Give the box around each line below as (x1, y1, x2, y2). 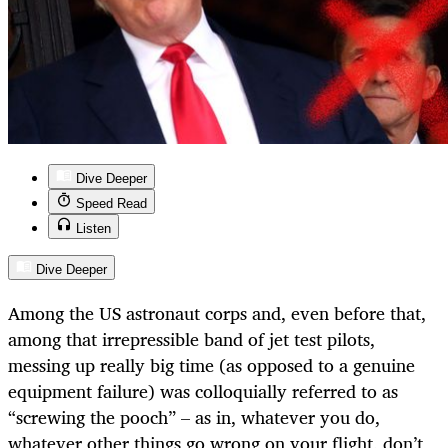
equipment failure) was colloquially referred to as (8, 376, 398, 407)
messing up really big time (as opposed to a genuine (8, 350, 415, 381)
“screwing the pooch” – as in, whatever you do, (8, 402, 380, 433)
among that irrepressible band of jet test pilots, (8, 324, 375, 355)
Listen (76, 221, 111, 237)
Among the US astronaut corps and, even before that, (8, 298, 426, 329)
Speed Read (76, 196, 147, 212)
